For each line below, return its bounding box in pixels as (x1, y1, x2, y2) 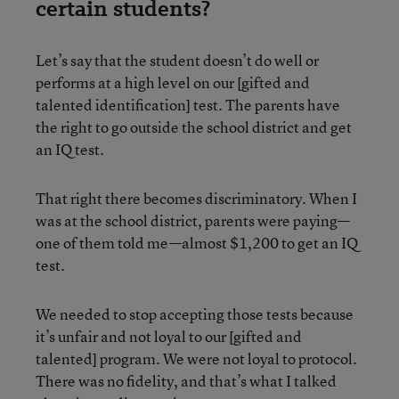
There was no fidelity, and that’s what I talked (36, 370, 337, 391)
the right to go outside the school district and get (36, 116, 352, 137)
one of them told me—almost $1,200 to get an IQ (36, 232, 358, 253)
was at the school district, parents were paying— (36, 209, 350, 231)
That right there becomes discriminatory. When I (36, 187, 357, 208)
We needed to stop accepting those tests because (36, 303, 354, 324)
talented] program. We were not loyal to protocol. (36, 347, 357, 369)
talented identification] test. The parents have (36, 94, 340, 115)
